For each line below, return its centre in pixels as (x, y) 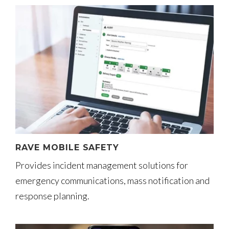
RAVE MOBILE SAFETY (67, 148)
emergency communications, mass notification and (112, 181)
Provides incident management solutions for (102, 165)
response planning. (52, 196)
